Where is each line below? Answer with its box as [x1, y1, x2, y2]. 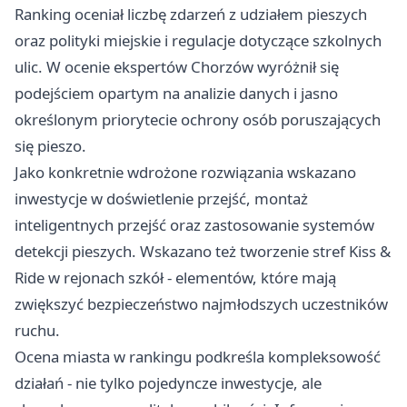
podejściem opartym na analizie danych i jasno [15, 83, 338, 104]
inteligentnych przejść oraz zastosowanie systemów [15, 214, 374, 236]
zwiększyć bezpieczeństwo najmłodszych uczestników [15, 293, 388, 315]
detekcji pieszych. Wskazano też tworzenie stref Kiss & [15, 241, 391, 263]
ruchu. [15, 320, 60, 342]
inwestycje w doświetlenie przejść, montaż [15, 188, 308, 210]
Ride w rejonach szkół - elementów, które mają [15, 267, 336, 289]
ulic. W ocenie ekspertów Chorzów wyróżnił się [15, 56, 339, 78]
